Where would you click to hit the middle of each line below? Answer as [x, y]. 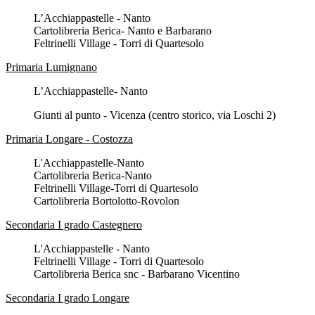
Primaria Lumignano [51, 67]
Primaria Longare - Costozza [69, 139]
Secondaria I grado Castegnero [74, 225]
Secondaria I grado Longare [67, 298]
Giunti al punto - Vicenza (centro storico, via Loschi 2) [155, 115]
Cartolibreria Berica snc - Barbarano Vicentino [137, 274]
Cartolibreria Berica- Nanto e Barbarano [123, 31]
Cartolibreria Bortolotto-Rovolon [107, 201]
